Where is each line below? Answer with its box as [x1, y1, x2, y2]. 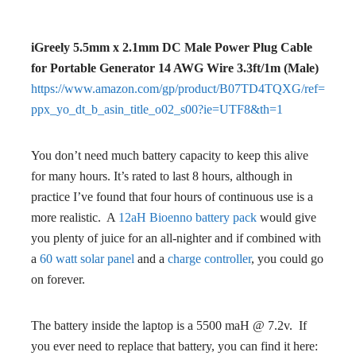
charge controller [168, 252, 251, 266]
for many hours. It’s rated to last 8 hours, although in [31, 169, 292, 184]
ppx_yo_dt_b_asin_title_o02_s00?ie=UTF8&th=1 [31, 103, 283, 117]
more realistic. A [31, 211, 118, 225]
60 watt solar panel [40, 252, 134, 266]
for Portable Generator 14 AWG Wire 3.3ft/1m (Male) [31, 61, 319, 75]
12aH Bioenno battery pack [118, 211, 257, 225]
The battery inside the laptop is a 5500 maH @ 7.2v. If [31, 319, 307, 333]
